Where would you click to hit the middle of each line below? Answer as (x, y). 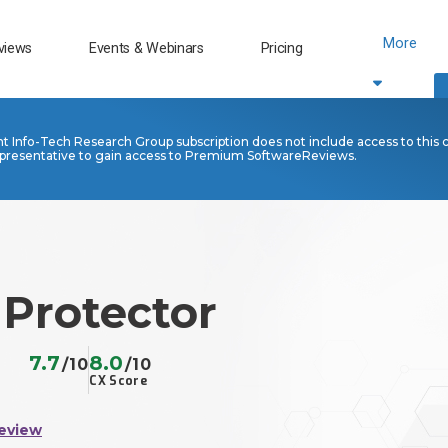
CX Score (118, 381)
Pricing (281, 48)
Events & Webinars (146, 48)
